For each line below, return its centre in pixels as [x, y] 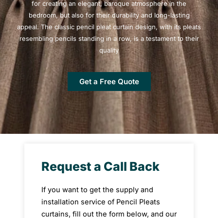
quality [109, 50]
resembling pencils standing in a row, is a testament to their [109, 38]
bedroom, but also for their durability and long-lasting [109, 15]
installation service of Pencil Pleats [101, 202]
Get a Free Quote [109, 81]
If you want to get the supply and [97, 190]
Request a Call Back [100, 166]
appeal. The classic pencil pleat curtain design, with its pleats [109, 27]
